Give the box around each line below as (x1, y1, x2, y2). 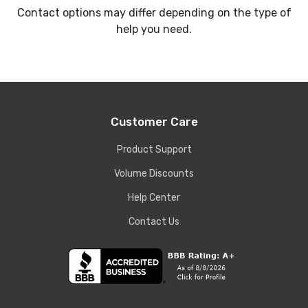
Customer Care (110, 115, 198, 129)
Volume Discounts (114, 168, 194, 180)
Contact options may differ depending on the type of (16, 6, 291, 20)
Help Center (128, 192, 180, 204)
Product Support (116, 144, 192, 156)
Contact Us (129, 216, 179, 228)
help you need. (116, 23, 192, 36)
